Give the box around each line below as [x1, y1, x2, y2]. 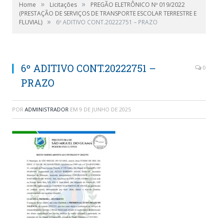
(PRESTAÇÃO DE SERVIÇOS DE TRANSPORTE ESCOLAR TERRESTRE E [19, 9, 197, 18]
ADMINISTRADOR [25, 106, 69, 113]
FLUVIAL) [19, 18, 42, 26]
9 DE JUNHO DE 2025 [79, 106, 131, 113]
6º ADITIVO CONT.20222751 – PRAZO [56, 18, 158, 26]
